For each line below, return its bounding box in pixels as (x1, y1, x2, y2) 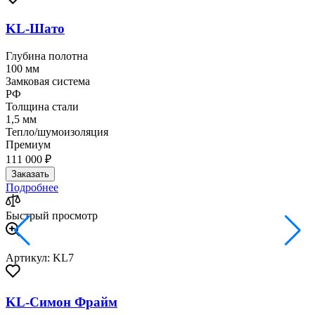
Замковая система (6, 75, 90, 87)
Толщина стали (6, 100, 79, 112)
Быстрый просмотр (6, 209, 98, 221)
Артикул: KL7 (6, 251, 74, 264)
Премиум (6, 138, 51, 150)
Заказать (11, 168, 49, 179)
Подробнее (6, 181, 58, 193)
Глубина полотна (6, 49, 88, 62)
